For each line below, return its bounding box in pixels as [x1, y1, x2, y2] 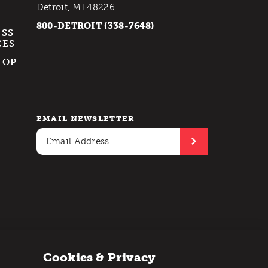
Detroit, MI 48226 [36, 2, 115, 13]
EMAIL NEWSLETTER [36, 114, 135, 123]
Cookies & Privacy [42, 250, 156, 265]
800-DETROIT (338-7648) [36, 20, 154, 32]
